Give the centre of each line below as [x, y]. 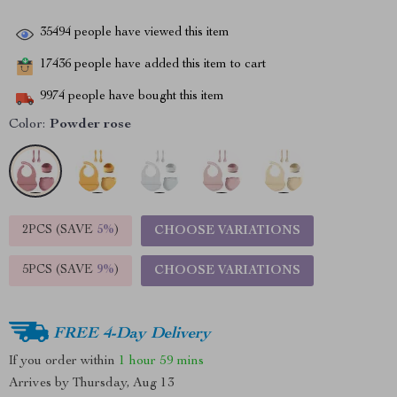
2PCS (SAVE [59, 230]
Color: [27, 125]
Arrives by [41, 383]
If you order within [64, 361]
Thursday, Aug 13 [124, 383]
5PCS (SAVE [59, 270]
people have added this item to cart [168, 65]
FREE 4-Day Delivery [132, 334]
